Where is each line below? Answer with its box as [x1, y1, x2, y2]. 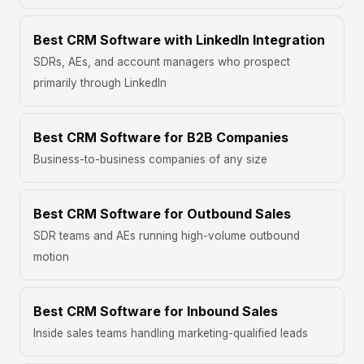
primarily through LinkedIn [33, 76, 167, 89]
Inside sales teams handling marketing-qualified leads [33, 327, 308, 340]
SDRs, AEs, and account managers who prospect [33, 55, 290, 68]
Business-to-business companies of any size [33, 153, 267, 166]
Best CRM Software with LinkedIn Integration [33, 32, 325, 48]
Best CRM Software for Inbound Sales [33, 303, 278, 319]
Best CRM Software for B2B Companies [33, 129, 288, 145]
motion [33, 250, 69, 263]
